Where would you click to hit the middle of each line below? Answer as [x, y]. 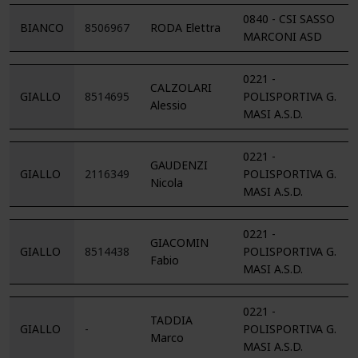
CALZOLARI [181, 88]
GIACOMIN [179, 243]
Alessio [169, 105]
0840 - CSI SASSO [289, 19]
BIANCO [42, 28]
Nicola [167, 183]
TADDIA [171, 320]
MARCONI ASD [282, 36]
